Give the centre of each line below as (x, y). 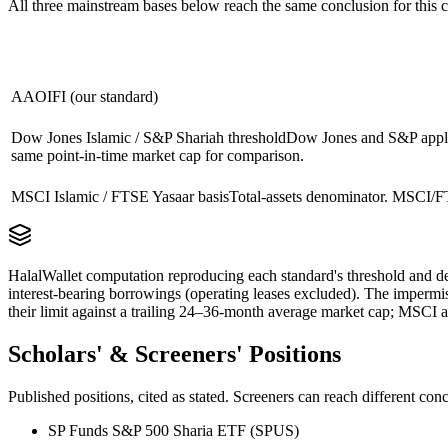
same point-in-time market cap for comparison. (157, 155)
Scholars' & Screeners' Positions (174, 353)
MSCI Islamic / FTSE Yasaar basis (120, 196)
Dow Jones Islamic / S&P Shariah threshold (148, 137)
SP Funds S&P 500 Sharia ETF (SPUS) (173, 430)
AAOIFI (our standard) (84, 96)
